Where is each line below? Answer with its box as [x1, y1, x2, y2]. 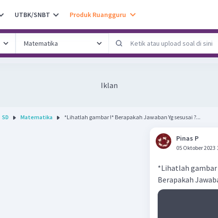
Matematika [20, 113, 53, 121]
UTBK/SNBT [15, 10, 50, 19]
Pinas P [176, 134, 199, 143]
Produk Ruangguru [70, 10, 126, 19]
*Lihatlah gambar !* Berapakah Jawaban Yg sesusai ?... [64, 113, 200, 121]
